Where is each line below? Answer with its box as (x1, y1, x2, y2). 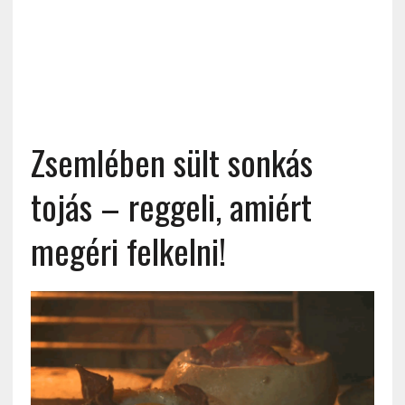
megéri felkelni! (30, 225, 226, 276)
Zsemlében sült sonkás (30, 137, 313, 187)
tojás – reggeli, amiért (30, 181, 312, 231)
